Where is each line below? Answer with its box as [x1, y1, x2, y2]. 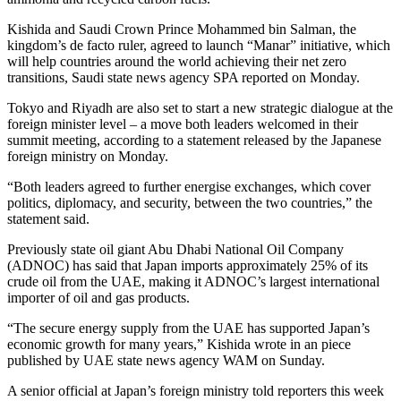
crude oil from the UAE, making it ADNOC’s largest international [7, 274, 380, 290]
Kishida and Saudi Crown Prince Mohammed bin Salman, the [7, 21, 356, 38]
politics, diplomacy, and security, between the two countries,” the [7, 195, 372, 211]
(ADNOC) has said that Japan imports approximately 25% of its [7, 258, 368, 274]
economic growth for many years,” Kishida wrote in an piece [7, 337, 351, 353]
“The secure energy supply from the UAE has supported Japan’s [7, 320, 370, 337]
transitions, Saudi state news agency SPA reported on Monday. [7, 70, 360, 86]
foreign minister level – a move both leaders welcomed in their [7, 116, 358, 132]
